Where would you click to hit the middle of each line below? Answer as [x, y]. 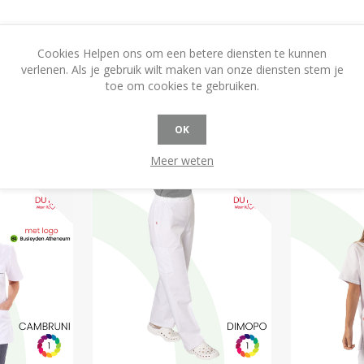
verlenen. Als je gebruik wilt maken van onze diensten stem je [182, 69]
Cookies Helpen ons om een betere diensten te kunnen [182, 53]
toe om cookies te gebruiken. [182, 86]
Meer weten [182, 160]
